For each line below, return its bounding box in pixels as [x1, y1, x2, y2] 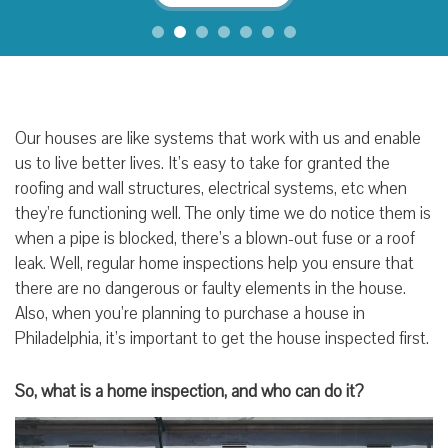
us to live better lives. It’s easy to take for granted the [15, 151, 390, 175]
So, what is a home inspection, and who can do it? [15, 379, 364, 403]
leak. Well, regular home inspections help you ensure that [15, 251, 414, 275]
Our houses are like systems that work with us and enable [15, 126, 421, 150]
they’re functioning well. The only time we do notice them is [15, 201, 431, 225]
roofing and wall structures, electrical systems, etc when [15, 176, 407, 200]
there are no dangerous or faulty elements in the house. [15, 276, 410, 300]
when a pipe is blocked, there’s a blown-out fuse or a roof [15, 226, 415, 250]
